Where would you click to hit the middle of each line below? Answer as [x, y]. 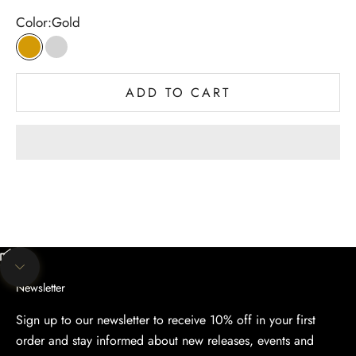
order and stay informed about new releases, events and [165, 341]
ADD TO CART [178, 92]
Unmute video [48, 258]
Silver [72, 58]
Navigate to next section [87, 278]
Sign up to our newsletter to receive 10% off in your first [166, 320]
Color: [34, 23]
